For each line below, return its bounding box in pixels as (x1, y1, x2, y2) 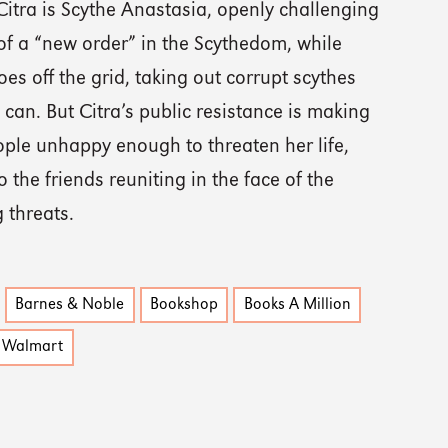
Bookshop (150, 297, 219, 314)
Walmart (2, 339, 64, 356)
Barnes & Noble (15, 297, 125, 314)
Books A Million (243, 297, 351, 314)
